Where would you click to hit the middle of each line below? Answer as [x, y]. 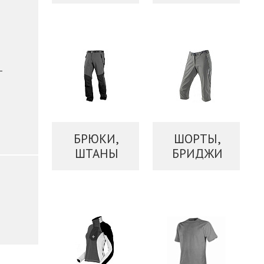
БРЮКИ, [97, 138]
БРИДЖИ [197, 153]
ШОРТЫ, [197, 138]
